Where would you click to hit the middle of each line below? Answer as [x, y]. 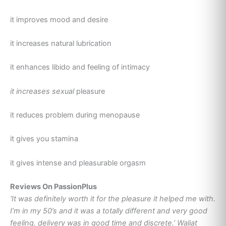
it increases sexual [43, 91]
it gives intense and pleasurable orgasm [78, 163]
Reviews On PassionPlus [53, 187]
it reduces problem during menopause [75, 115]
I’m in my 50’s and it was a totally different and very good [109, 211]
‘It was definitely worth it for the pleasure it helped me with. [113, 199]
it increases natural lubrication [61, 44]
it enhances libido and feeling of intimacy [80, 67]
